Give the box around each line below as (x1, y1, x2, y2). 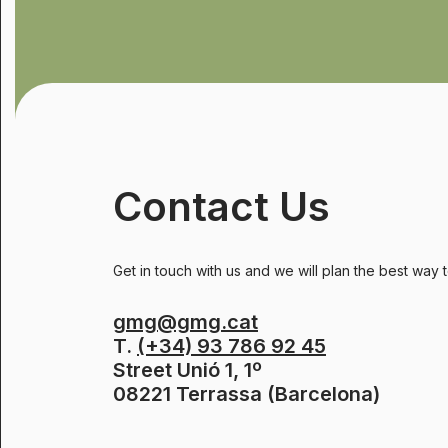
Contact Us (113, 182, 330, 231)
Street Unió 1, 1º (113, 358, 262, 382)
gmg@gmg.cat (113, 310, 258, 334)
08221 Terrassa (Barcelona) (113, 382, 380, 406)
